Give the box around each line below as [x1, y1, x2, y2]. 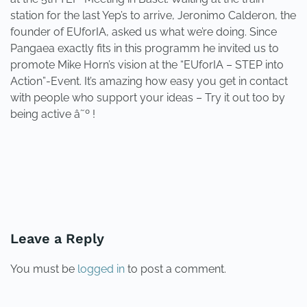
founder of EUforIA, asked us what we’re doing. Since [10, 25, 277, 38]
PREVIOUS [24, 184, 79, 197]
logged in [77, 262, 125, 275]
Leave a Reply [10, 230, 104, 247]
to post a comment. [125, 262, 226, 275]
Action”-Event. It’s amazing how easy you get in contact [10, 75, 288, 88]
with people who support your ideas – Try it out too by [10, 91, 285, 104]
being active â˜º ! [10, 108, 95, 121]
